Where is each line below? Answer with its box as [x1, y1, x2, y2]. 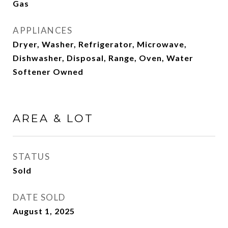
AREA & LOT [13, 112, 94, 125]
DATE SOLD [13, 192, 66, 203]
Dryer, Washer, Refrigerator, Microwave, [13, 39, 187, 49]
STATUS [13, 151, 50, 162]
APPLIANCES [13, 25, 72, 36]
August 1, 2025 [13, 206, 75, 216]
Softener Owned [13, 67, 83, 77]
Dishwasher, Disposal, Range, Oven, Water [13, 53, 193, 63]
